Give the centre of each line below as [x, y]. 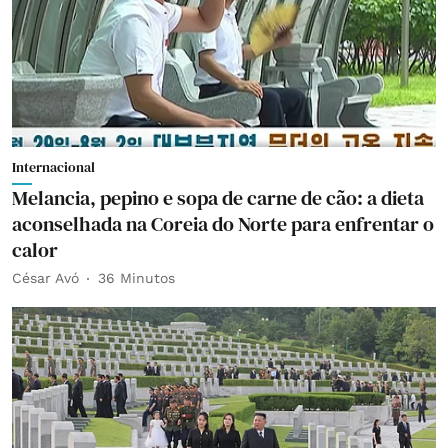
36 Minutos [136, 278]
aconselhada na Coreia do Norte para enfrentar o [223, 223]
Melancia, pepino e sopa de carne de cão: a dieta [218, 197]
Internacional [53, 166]
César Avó [45, 278]
